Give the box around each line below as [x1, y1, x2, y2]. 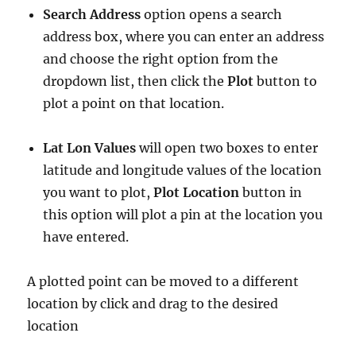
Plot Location [153, 184, 240, 201]
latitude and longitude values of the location [43, 162, 323, 179]
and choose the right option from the [43, 51, 279, 68]
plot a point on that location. [43, 95, 225, 112]
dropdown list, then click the [43, 73, 228, 90]
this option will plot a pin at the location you [43, 207, 323, 223]
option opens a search [141, 6, 283, 23]
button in [239, 184, 303, 201]
